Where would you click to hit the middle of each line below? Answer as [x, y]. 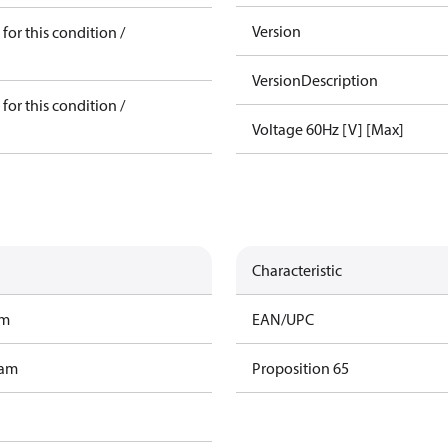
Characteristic [297, 270]
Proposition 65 [300, 368]
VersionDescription [315, 80]
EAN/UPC [283, 319]
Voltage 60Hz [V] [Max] [328, 129]
